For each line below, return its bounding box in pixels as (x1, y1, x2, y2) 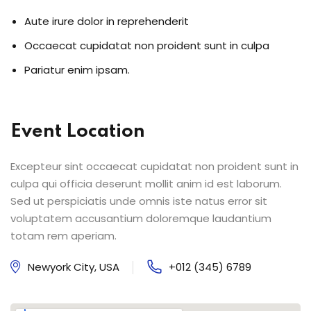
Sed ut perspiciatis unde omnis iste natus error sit (10, 193, 267, 208)
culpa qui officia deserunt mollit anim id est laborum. (10, 176, 282, 191)
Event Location (10, 121, 145, 141)
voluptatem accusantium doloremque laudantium (10, 210, 271, 226)
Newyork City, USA (28, 259, 119, 274)
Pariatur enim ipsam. (24, 62, 130, 77)
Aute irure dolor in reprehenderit (24, 13, 189, 28)
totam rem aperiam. (10, 228, 117, 243)
